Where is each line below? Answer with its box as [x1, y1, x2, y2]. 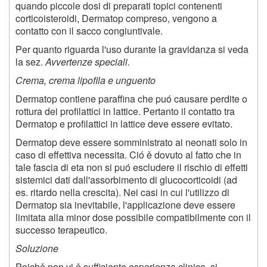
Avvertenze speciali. [45, 55, 130, 69]
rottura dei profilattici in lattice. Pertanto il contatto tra [15, 104, 235, 119]
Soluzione [15, 241, 58, 256]
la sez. [15, 55, 45, 69]
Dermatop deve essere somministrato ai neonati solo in [15, 135, 247, 150]
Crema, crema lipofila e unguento [15, 73, 156, 88]
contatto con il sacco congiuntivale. [15, 24, 163, 38]
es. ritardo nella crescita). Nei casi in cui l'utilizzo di [15, 185, 229, 200]
